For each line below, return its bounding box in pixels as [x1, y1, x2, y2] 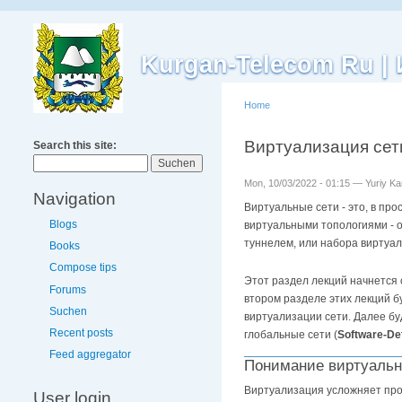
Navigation [33, 189, 116, 208]
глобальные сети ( [244, 328, 337, 341]
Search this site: [33, 139, 117, 152]
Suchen [49, 304, 87, 318]
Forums [49, 283, 86, 296]
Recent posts [49, 326, 113, 339]
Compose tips [49, 261, 117, 275]
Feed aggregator [49, 348, 131, 362]
